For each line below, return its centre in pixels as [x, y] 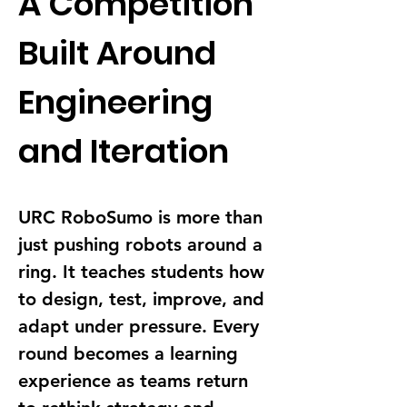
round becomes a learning [131, 353]
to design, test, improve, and [144, 299]
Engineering [119, 102]
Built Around [121, 53]
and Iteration [124, 151]
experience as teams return [136, 381]
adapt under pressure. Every [141, 326]
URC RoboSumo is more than [143, 217]
